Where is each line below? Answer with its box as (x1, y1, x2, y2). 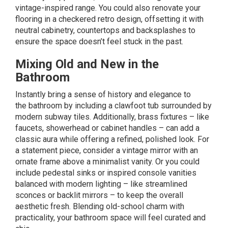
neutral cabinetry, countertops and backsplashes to (15, 25, 195, 35)
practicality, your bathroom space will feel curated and (15, 212, 206, 222)
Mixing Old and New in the (15, 56, 159, 71)
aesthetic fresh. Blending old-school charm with (15, 201, 184, 211)
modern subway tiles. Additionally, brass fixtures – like (15, 111, 209, 122)
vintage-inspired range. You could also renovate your (15, 3, 201, 13)
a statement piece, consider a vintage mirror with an (15, 145, 198, 155)
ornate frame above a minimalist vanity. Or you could (15, 156, 199, 166)
